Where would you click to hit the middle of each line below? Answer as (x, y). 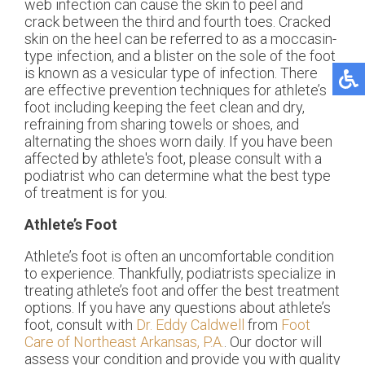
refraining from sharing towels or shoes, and (162, 125)
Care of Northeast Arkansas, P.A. (124, 342)
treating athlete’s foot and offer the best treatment (182, 291)
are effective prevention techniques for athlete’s (176, 90)
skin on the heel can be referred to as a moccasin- (180, 39)
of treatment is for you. (96, 193)
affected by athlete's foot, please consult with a (173, 159)
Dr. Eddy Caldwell (190, 325)
